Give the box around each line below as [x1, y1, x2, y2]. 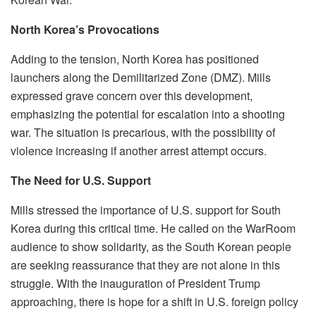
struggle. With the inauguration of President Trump [11, 275, 260, 291]
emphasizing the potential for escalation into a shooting [11, 106, 285, 122]
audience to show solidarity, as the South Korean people [11, 238, 291, 255]
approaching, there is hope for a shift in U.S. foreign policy [11, 293, 298, 310]
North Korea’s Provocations [11, 21, 159, 37]
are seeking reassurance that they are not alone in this [11, 257, 280, 273]
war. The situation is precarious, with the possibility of [11, 124, 275, 140]
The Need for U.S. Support [11, 172, 151, 188]
